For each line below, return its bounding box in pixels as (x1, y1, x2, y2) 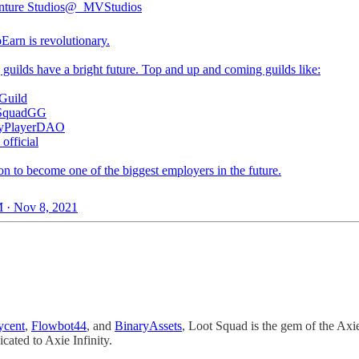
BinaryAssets (115, 319, 182, 333)
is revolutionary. (26, 34, 110, 48)
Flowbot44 (31, 319, 87, 333)
